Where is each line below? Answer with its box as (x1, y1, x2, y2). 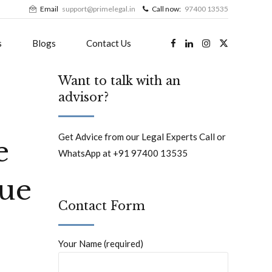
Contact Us (86, 38, 131, 49)
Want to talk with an (58, 73, 180, 88)
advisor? (58, 90, 109, 104)
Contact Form (58, 199, 145, 214)
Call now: (152, 4, 181, 13)
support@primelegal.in (62, 4, 135, 13)
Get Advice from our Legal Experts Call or (58, 131, 226, 143)
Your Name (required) (58, 238, 143, 250)
